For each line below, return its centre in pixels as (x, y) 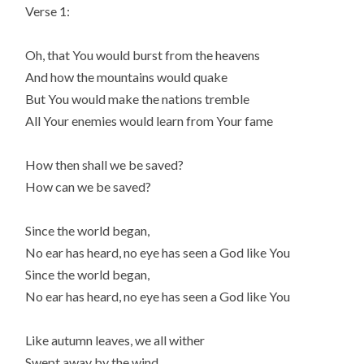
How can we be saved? (89, 187)
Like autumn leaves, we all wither (115, 340)
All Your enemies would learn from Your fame (149, 120)
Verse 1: (48, 11)
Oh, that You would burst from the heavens (143, 54)
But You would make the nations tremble (138, 98)
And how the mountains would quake (127, 76)
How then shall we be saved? (105, 165)
